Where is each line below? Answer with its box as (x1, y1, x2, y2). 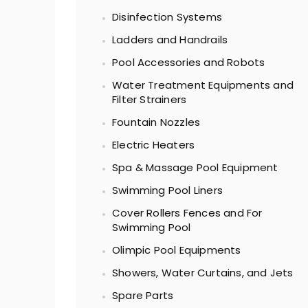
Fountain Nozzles (112, 115, 201, 129)
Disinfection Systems (112, 10, 222, 24)
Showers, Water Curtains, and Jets (112, 265, 294, 280)
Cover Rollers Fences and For (112, 206, 263, 220)
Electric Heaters (112, 137, 195, 152)
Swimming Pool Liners (112, 183, 223, 197)
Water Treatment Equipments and (112, 78, 294, 92)
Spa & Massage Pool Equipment (112, 160, 278, 175)
